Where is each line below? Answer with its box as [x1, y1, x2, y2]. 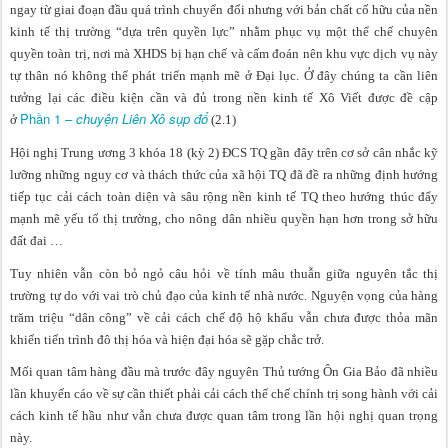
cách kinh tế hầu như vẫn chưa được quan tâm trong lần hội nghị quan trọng [10, 408, 438, 424]
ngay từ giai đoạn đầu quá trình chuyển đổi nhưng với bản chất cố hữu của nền [10, 2, 438, 18]
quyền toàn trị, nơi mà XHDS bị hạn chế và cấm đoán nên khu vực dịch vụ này [10, 46, 438, 62]
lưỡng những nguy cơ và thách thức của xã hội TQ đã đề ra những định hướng [10, 167, 438, 183]
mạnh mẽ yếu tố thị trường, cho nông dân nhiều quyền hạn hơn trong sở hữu [10, 211, 438, 227]
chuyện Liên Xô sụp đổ [76, 109, 208, 129]
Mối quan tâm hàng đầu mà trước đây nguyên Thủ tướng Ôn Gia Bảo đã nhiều [10, 364, 438, 380]
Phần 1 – [20, 109, 76, 129]
